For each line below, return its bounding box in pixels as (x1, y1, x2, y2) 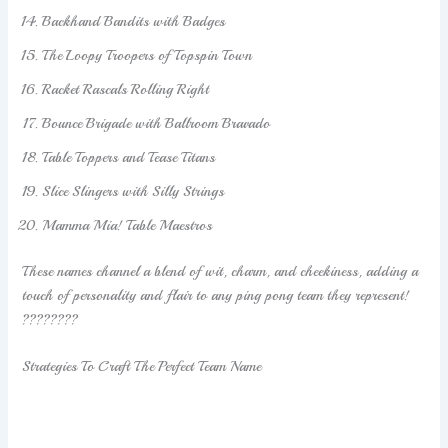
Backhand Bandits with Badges (42, 12, 226, 31)
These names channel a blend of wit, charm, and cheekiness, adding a (22, 262, 419, 281)
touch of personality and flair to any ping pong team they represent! (22, 286, 410, 305)
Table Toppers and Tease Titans (42, 148, 216, 167)
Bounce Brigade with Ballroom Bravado (42, 114, 271, 133)
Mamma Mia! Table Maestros (42, 216, 213, 235)
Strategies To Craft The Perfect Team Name (22, 357, 262, 376)
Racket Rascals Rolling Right (42, 80, 210, 99)
